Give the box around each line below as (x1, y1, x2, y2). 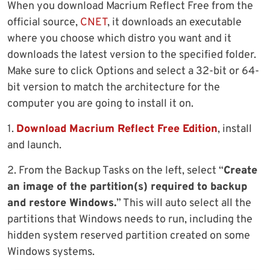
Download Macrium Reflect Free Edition (16, 122, 218, 137)
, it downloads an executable (107, 16, 242, 30)
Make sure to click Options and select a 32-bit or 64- (7, 64, 259, 79)
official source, (7, 16, 80, 30)
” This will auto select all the (116, 196, 251, 211)
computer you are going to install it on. (7, 97, 193, 111)
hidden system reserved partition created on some (7, 229, 250, 243)
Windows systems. (7, 245, 95, 260)
